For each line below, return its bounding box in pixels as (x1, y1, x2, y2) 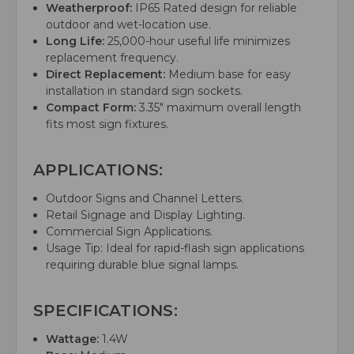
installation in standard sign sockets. (46, 84, 243, 99)
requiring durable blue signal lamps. (46, 258, 239, 273)
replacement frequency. (46, 51, 179, 66)
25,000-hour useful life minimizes (104, 34, 291, 49)
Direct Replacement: (46, 67, 166, 82)
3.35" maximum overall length (136, 100, 302, 115)
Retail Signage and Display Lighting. (46, 208, 246, 223)
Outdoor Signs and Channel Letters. (46, 191, 244, 206)
